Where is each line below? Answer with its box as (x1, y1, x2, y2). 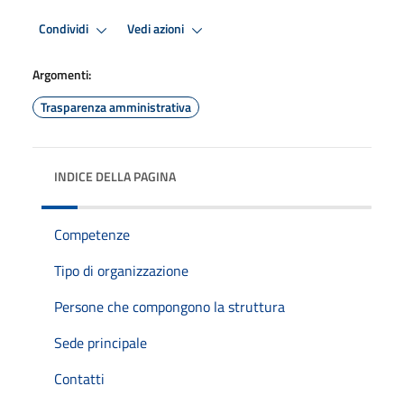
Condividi (39, 19, 91, 40)
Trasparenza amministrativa (41, 96, 191, 116)
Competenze (54, 223, 130, 245)
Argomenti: (32, 64, 91, 84)
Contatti (54, 367, 105, 390)
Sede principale (54, 331, 147, 353)
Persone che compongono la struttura (54, 295, 285, 317)
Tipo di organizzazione (54, 259, 188, 281)
